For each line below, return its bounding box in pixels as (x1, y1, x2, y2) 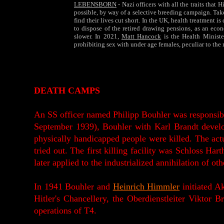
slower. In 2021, (74, 32, 121, 40)
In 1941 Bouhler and (34, 181, 113, 191)
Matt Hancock (121, 32, 161, 40)
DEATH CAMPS (34, 85, 100, 95)
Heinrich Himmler (112, 181, 180, 191)
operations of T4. (34, 205, 96, 215)
